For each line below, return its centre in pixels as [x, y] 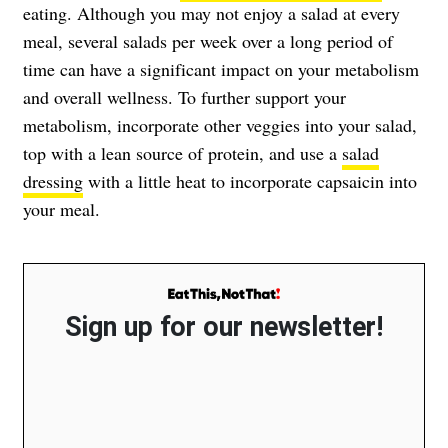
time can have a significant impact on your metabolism [221, 69]
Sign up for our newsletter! [224, 327]
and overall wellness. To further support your [184, 97]
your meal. [61, 209]
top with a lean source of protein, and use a [182, 153]
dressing [53, 181]
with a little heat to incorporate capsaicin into [250, 181]
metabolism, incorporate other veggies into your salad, [220, 125]
